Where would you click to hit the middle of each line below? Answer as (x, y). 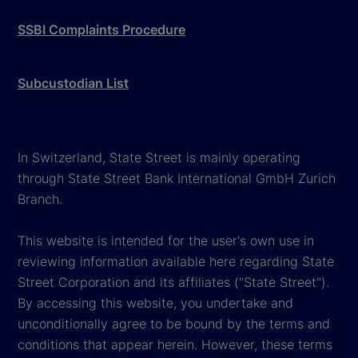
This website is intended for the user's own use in (166, 240)
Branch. (40, 199)
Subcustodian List (73, 83)
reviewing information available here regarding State (176, 261)
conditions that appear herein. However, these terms (175, 344)
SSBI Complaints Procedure (101, 29)
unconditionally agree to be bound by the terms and (174, 323)
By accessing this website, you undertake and (155, 302)
